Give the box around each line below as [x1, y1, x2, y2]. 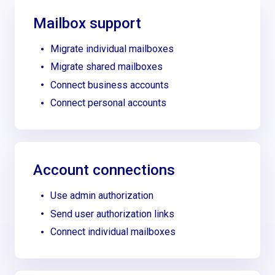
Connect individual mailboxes [50, 226, 176, 238]
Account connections [33, 161, 176, 179]
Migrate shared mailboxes [50, 61, 163, 73]
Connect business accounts [50, 79, 169, 91]
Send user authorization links [50, 207, 175, 220]
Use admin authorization [50, 190, 154, 202]
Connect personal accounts [50, 97, 167, 109]
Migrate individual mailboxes [50, 43, 174, 55]
